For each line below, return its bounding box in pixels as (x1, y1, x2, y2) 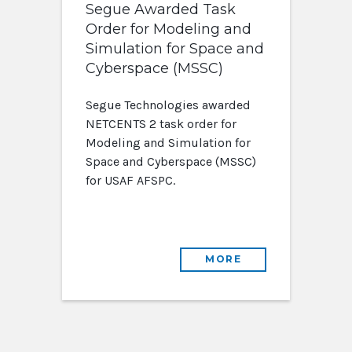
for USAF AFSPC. (86, 173, 175, 189)
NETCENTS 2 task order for (86, 116, 236, 132)
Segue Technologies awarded (86, 97, 251, 113)
